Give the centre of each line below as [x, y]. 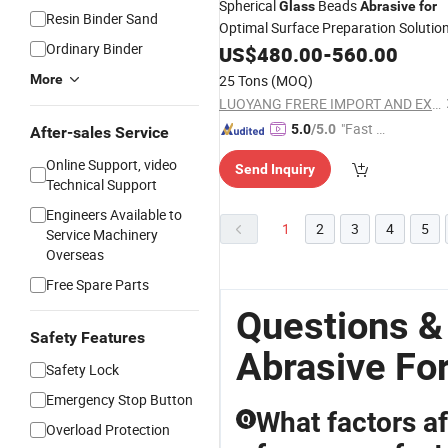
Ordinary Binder [94, 48]
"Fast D [363, 128]
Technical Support [101, 184]
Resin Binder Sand [102, 18]
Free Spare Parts [97, 284]
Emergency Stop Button [119, 399]
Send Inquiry [275, 169]
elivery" [362, 150]
